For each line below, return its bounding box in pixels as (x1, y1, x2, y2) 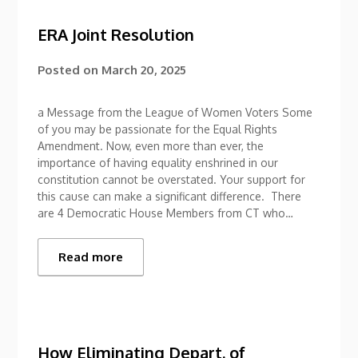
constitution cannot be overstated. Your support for (38, 172, 306, 186)
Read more (58, 249, 124, 265)
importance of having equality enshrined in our (38, 155, 279, 169)
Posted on (38, 62, 102, 78)
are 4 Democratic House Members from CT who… (38, 205, 294, 220)
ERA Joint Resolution (38, 23, 195, 45)
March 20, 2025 (101, 62, 187, 78)
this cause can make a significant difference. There (38, 189, 302, 203)
